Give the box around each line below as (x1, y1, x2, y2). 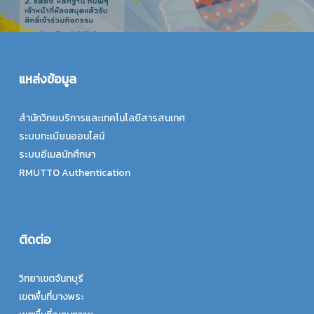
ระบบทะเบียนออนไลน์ (18, 129, 104, 144)
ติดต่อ (18, 231, 51, 250)
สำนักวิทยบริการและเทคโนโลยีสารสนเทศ (18, 111, 185, 126)
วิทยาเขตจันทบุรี (18, 271, 83, 287)
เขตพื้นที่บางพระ (18, 289, 84, 305)
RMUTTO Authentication (18, 165, 130, 181)
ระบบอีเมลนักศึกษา (18, 147, 95, 163)
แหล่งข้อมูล (18, 70, 76, 89)
